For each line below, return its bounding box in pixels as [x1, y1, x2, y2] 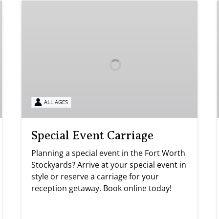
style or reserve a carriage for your [31, 171, 159, 182]
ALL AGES [44, 98, 68, 106]
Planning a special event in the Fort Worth [31, 147, 185, 158]
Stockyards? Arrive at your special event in [31, 159, 186, 170]
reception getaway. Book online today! [31, 182, 172, 194]
